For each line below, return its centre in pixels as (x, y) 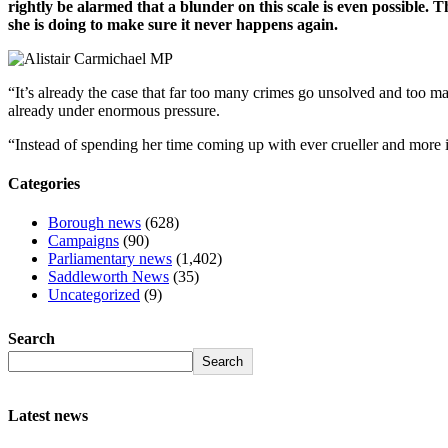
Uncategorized (94, 295)
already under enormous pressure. (114, 110)
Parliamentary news (110, 259)
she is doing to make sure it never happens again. (173, 24)
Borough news (94, 223)
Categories (44, 184)
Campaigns (83, 241)
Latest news (48, 415)
